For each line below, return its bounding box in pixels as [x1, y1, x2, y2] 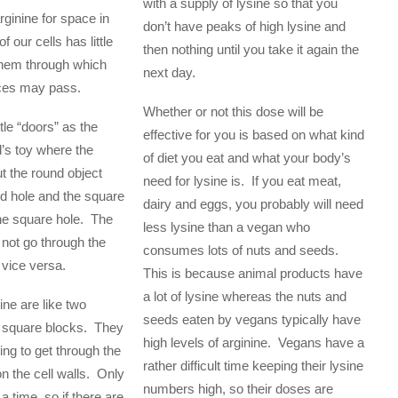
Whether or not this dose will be [142, 103, 323, 119]
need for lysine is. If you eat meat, [142, 172, 341, 188]
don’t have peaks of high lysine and [142, 18, 346, 34]
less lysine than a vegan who [142, 219, 310, 235]
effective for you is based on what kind [142, 126, 364, 142]
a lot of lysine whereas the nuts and [142, 288, 346, 304]
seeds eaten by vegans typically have [142, 311, 361, 327]
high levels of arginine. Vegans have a [142, 334, 364, 350]
